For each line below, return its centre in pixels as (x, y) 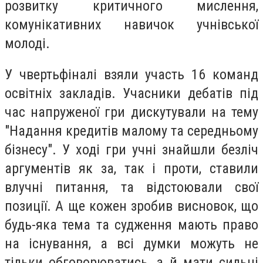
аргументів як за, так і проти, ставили (131, 169)
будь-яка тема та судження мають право (131, 225)
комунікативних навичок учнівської (131, 24)
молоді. (27, 43)
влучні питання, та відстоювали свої (131, 188)
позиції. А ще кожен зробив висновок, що (131, 206)
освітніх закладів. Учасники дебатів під (131, 94)
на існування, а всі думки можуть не (131, 244)
